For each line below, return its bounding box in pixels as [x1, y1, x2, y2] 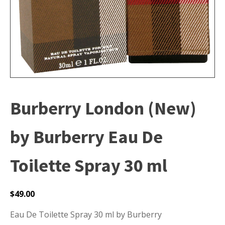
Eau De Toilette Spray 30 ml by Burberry [10, 209, 162, 220]
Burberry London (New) [10, 97, 196, 120]
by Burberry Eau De [10, 126, 163, 148]
